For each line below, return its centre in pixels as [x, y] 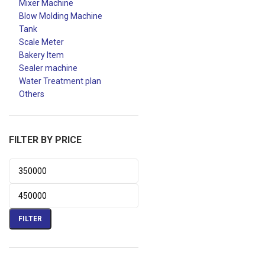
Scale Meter [41, 42]
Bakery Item [41, 55]
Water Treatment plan [60, 81]
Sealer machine [48, 68]
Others [32, 94]
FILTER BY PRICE [45, 140]
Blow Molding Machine [61, 16]
